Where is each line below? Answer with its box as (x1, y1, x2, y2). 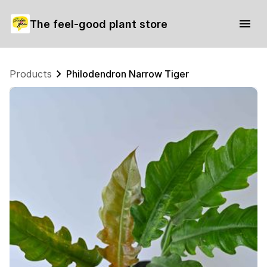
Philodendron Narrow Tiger (66, 68, 189, 80)
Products (10, 68, 52, 80)
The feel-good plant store (29, 17, 167, 30)
